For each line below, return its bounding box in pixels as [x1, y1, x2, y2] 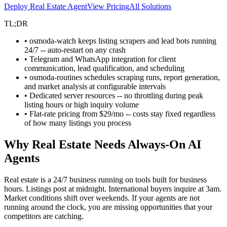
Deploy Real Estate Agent [4, 2, 87, 11]
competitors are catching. [4, 211, 84, 220]
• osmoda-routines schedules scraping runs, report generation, [24, 72, 220, 82]
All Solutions [129, 2, 171, 11]
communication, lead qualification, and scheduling [24, 63, 184, 72]
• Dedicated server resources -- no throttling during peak [24, 91, 203, 100]
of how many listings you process [24, 118, 131, 127]
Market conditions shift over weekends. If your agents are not [4, 193, 200, 202]
